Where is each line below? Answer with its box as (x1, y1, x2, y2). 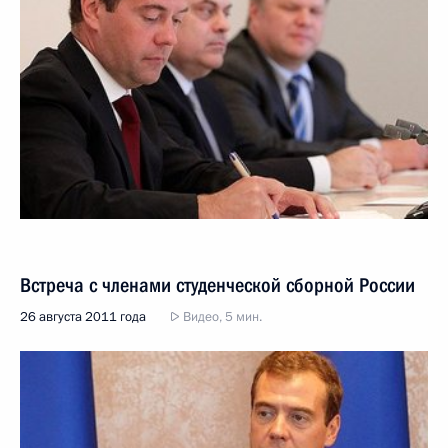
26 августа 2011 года (20, 308, 146, 326)
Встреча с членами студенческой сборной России (20, 273, 415, 297)
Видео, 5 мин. (180, 308, 262, 326)
